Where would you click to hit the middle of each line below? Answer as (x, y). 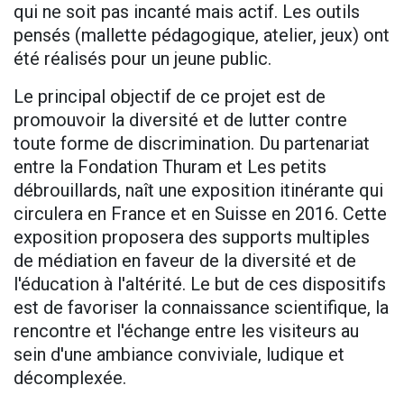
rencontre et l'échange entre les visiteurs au (186, 331)
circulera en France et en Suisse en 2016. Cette (200, 214)
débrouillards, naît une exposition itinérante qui (198, 191)
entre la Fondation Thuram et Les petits (170, 167)
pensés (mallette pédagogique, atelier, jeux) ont (202, 36)
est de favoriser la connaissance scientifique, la (201, 308)
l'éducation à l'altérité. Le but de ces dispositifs (200, 285)
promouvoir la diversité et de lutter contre (180, 120)
